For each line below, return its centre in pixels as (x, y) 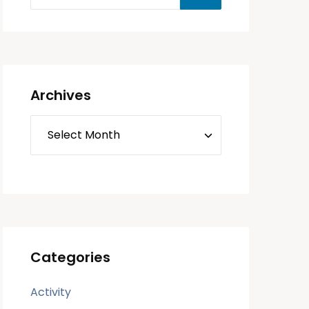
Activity (51, 292)
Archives (61, 96)
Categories (71, 258)
